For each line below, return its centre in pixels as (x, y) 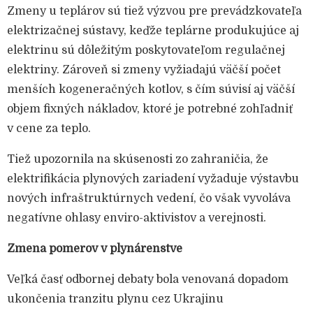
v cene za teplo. (49, 129)
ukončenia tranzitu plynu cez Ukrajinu (115, 299)
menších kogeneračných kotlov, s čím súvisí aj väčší (151, 90)
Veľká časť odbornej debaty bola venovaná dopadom (148, 280)
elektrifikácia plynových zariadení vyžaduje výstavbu (153, 179)
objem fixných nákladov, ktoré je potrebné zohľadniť (150, 109)
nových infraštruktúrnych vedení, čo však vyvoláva (149, 199)
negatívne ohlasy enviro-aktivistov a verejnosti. (137, 218)
